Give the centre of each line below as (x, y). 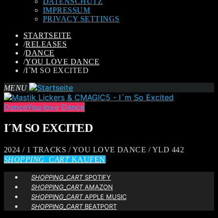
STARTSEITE (47, 35)
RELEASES (46, 44)
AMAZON (98, 187)
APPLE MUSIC (105, 196)
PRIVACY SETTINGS (81, 19)
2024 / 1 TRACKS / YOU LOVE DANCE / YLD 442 (94, 149)
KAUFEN (87, 159)
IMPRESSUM (67, 10)
